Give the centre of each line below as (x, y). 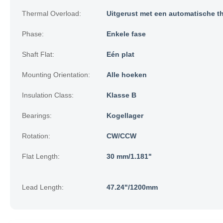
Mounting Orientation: (56, 75)
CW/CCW (121, 136)
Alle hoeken (127, 75)
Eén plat (120, 54)
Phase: (33, 34)
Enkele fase (126, 34)
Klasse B (121, 95)
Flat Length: (41, 156)
